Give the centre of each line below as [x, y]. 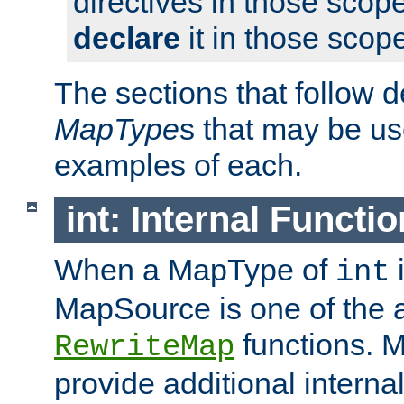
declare [127, 37]
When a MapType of [195, 270]
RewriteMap [144, 348]
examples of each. [178, 165]
